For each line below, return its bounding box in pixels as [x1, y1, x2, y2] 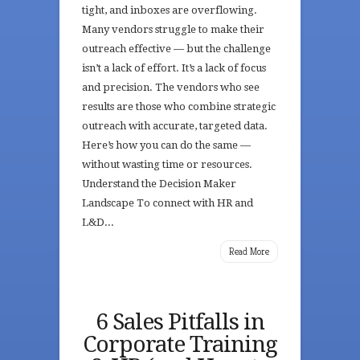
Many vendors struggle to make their [82, 23, 264, 35]
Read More [229, 245, 269, 257]
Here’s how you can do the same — [82, 139, 251, 151]
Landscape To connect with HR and [82, 197, 253, 209]
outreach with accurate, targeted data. [82, 120, 268, 132]
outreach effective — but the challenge [82, 43, 271, 55]
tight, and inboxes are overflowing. [82, 4, 257, 16]
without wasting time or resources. [82, 158, 252, 170]
